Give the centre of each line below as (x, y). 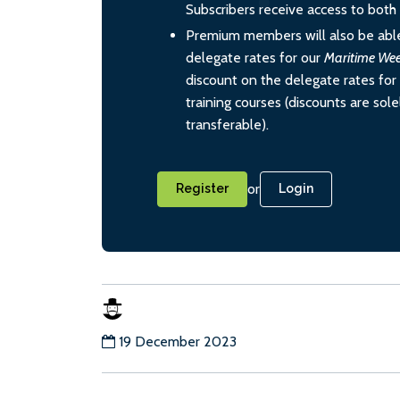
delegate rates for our (255, 58)
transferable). (227, 125)
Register (202, 189)
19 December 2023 (178, 341)
